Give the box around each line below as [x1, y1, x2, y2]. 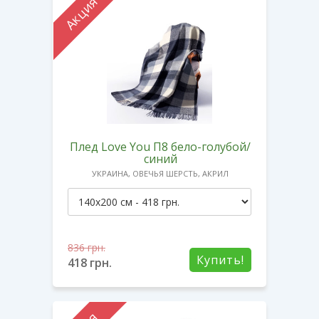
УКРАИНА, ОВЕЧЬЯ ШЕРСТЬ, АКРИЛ [92, 167, 229, 179]
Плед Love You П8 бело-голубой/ [70, 138, 251, 155]
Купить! [197, 251, 244, 268]
